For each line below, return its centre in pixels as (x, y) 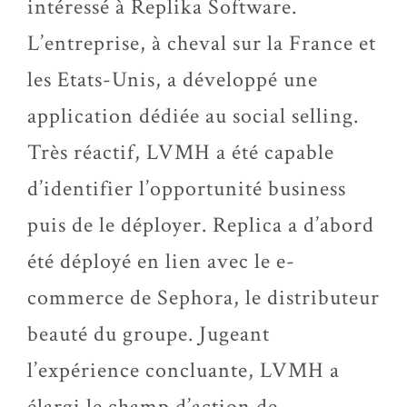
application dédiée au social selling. (193, 116)
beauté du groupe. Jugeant (149, 334)
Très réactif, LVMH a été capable (181, 152)
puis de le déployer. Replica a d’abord (201, 225)
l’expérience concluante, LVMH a (184, 370)
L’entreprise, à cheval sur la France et (202, 43)
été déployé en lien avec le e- (161, 261)
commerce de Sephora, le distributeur (203, 298)
